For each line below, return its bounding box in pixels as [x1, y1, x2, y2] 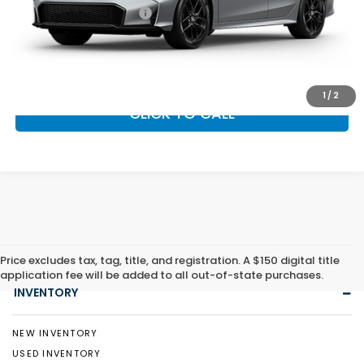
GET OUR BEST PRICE [109, 59, 255, 80]
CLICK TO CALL [129, 103, 236, 124]
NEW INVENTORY [12, 327, 98, 340]
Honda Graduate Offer [15, 5, 139, 21]
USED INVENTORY [12, 346, 102, 360]
